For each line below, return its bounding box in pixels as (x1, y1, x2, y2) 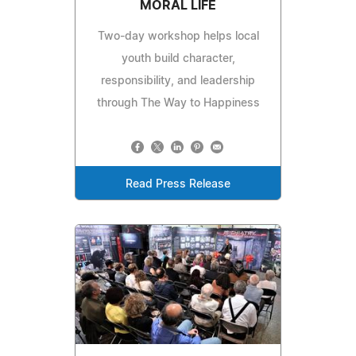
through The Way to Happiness (96, 98, 260, 110)
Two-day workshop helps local (97, 31, 259, 43)
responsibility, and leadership (101, 75, 255, 87)
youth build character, (121, 53, 235, 65)
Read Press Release (126, 179, 230, 191)
